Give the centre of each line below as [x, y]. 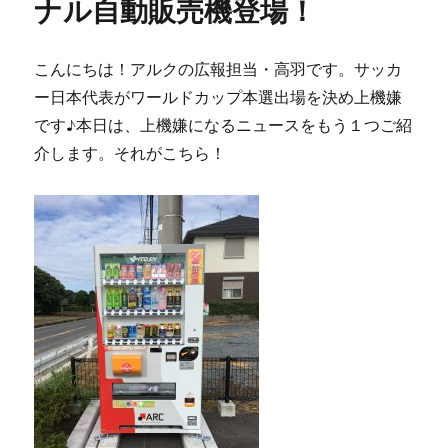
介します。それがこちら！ [130, 153]
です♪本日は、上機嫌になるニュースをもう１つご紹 [223, 125]
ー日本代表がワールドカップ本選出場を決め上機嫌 [218, 97]
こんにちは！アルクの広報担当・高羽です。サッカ [218, 69]
